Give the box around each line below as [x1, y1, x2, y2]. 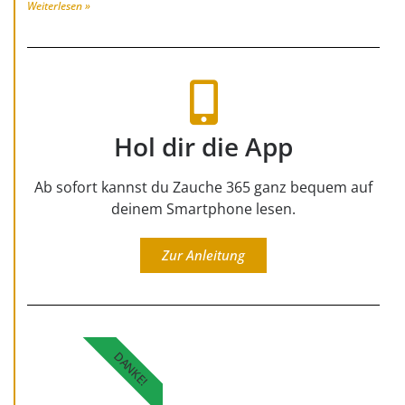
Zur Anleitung [162, 245, 245, 264]
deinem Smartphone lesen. [111, 198, 296, 219]
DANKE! [109, 348, 152, 390]
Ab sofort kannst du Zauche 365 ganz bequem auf [34, 176, 372, 197]
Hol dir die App [114, 128, 293, 164]
